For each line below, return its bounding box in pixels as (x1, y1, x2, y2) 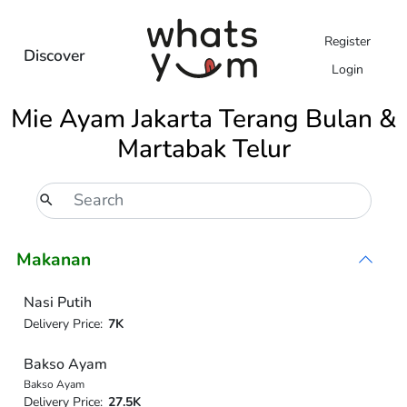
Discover (23, 44, 85, 66)
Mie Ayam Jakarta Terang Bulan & (10, 102, 397, 136)
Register (323, 32, 371, 50)
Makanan (16, 247, 91, 272)
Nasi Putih (23, 292, 92, 313)
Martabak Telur (116, 132, 291, 166)
